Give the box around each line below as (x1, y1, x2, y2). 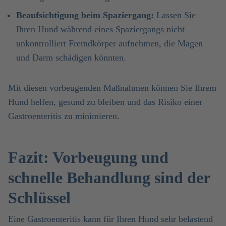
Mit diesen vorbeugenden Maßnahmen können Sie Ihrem (8, 83, 216, 93)
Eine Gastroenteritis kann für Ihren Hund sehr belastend (8, 214, 213, 224)
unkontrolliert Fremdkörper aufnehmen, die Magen (16, 38, 203, 48)
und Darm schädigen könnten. (16, 52, 126, 63)
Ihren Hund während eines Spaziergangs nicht (16, 24, 185, 34)
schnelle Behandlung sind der (8, 168, 210, 187)
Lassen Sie (154, 10, 196, 20)
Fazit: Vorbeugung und (8, 148, 168, 166)
